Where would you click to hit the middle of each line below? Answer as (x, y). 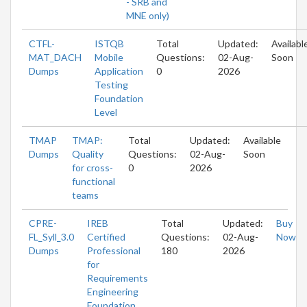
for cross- (93, 167)
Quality (88, 153)
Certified (106, 236)
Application (119, 71)
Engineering (113, 291)
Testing (111, 84)
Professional (114, 250)
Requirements (118, 278)
